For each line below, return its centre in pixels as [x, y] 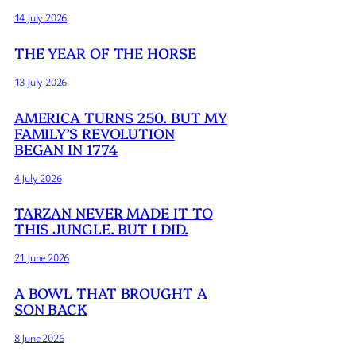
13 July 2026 [41, 81]
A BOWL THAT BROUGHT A [110, 293]
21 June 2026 [42, 257]
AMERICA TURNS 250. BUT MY [121, 117]
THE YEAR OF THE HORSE [105, 52]
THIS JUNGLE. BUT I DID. [101, 229]
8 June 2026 [39, 338]
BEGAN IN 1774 [66, 149]
